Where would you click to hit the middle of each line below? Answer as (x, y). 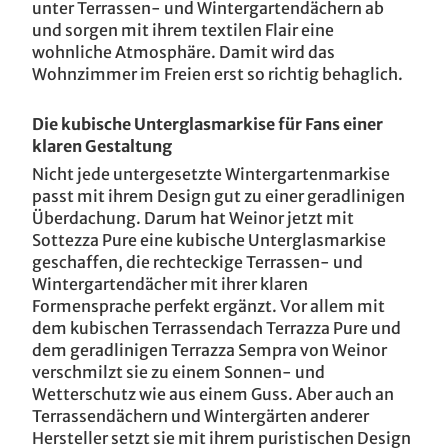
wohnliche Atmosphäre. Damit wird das (183, 52)
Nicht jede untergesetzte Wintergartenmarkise (211, 174)
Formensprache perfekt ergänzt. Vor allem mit (208, 306)
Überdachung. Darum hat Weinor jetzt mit (193, 218)
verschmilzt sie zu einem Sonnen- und (178, 372)
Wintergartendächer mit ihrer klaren (170, 284)
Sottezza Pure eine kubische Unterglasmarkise (209, 240)
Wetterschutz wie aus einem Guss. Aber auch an (213, 394)
